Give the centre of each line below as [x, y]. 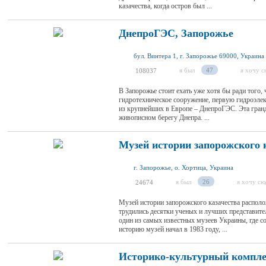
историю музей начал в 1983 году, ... [173, 229]
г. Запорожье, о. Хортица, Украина [183, 167]
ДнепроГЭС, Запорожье [176, 33]
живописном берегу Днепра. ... [164, 118]
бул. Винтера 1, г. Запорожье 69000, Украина [199, 56]
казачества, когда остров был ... [165, 6]
